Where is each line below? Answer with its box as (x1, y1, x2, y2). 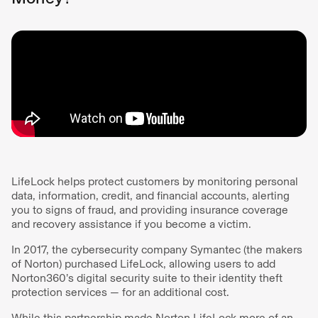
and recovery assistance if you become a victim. (11, 217, 251, 231)
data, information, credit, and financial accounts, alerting (11, 189, 290, 202)
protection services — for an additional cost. (11, 285, 229, 299)
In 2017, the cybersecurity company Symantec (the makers (11, 243, 302, 256)
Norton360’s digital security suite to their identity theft (11, 271, 283, 285)
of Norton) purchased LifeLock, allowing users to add (11, 257, 275, 270)
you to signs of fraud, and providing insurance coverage (11, 203, 288, 216)
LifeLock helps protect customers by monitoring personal (11, 175, 298, 188)
